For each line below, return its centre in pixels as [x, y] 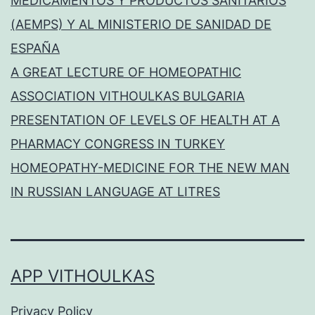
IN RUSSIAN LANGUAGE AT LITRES [115, 191]
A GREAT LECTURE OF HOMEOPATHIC [126, 72]
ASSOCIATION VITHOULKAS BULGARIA [128, 96]
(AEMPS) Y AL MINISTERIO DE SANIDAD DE [141, 24]
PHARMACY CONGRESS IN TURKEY [118, 143]
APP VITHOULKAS [83, 276]
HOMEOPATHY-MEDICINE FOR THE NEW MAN [150, 167]
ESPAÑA [35, 48]
